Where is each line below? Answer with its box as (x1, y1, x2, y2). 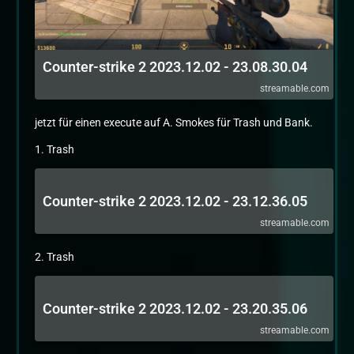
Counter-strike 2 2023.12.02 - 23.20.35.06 (43, 300, 307, 317)
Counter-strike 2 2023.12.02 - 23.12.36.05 (43, 193, 307, 209)
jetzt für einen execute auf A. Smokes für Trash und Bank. (35, 116, 313, 129)
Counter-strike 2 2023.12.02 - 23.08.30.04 (43, 58, 307, 75)
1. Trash (35, 143, 74, 156)
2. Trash (35, 250, 74, 263)
